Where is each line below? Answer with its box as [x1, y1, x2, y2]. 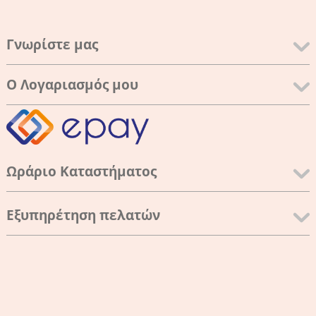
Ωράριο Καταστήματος [6, 162, 157, 181]
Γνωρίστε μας [6, 35, 98, 54]
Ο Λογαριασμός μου [6, 75, 138, 94]
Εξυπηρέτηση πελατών [6, 205, 160, 224]
